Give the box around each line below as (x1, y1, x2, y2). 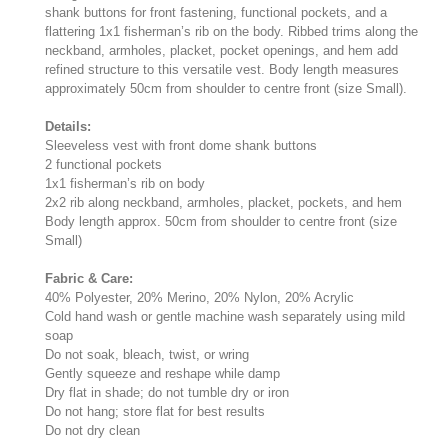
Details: (45, 118, 91, 134)
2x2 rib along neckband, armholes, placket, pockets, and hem (45, 194, 402, 210)
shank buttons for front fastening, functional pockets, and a (45, 4, 387, 20)
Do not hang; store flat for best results (45, 403, 265, 419)
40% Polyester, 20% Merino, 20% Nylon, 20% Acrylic (45, 289, 354, 305)
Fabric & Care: (45, 270, 133, 286)
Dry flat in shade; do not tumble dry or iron (45, 384, 289, 400)
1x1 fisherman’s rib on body (45, 175, 205, 191)
